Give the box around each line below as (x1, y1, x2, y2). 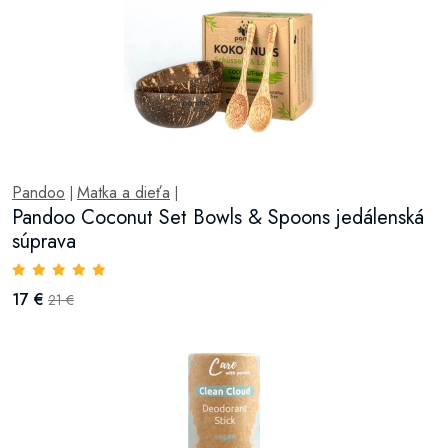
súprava (12, 227, 76, 256)
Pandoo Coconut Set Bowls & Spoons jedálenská (12, 203, 424, 232)
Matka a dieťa (77, 181, 170, 204)
